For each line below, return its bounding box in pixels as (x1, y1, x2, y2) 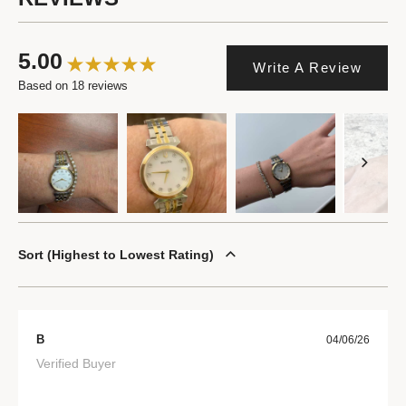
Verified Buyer (36, 356, 116, 371)
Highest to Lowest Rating (52, 247, 209, 262)
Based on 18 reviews (18, 79, 128, 92)
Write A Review (253, 60, 362, 75)
